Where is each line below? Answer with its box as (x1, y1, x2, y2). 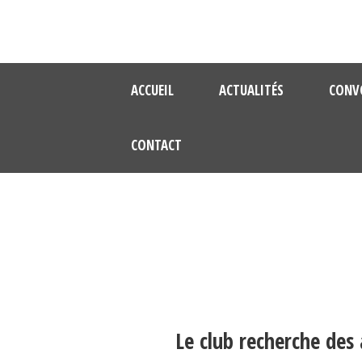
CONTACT (131, 136, 183, 154)
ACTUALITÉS (219, 81, 284, 99)
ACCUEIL (131, 81, 175, 99)
